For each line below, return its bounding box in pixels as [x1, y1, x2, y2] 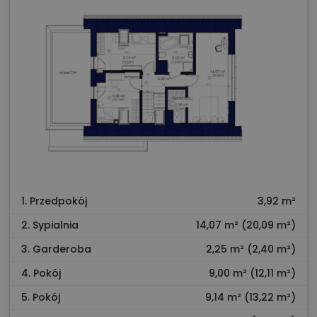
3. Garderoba [21, 242, 91, 257]
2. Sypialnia [21, 218, 79, 233]
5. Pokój [21, 290, 60, 305]
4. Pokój [21, 266, 61, 281]
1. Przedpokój [21, 194, 87, 209]
